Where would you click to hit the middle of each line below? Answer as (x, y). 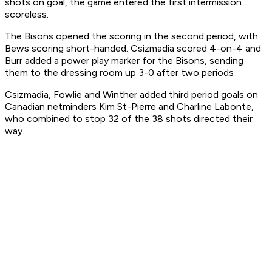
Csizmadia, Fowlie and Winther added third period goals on (131, 95)
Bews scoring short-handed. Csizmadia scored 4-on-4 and (133, 49)
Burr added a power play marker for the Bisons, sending (124, 61)
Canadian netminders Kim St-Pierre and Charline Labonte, (129, 107)
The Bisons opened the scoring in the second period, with (131, 36)
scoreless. (27, 15)
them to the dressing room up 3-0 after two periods (119, 73)
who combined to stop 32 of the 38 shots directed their (129, 119)
